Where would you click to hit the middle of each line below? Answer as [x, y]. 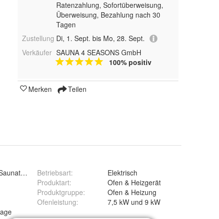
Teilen [76, 89]
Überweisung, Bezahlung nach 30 [108, 15]
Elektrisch [122, 173]
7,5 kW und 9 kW [153, 202]
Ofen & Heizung [132, 192]
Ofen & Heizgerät [134, 182]
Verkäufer [37, 53]
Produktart [53, 182]
